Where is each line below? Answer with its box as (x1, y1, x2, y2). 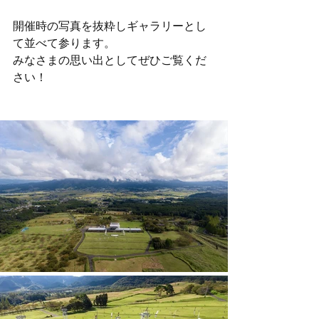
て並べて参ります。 (13, 37, 115, 49)
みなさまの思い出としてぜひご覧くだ (13, 54, 206, 66)
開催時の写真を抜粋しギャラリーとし (13, 20, 206, 32)
